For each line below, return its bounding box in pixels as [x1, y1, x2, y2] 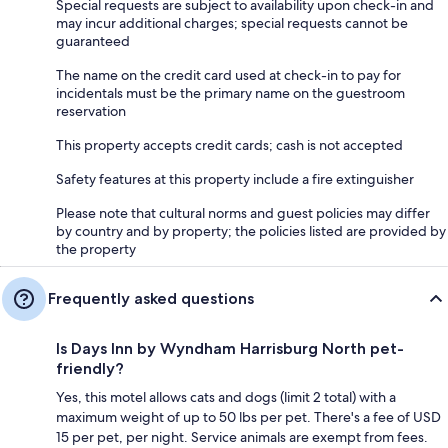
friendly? [56, 358, 124, 378]
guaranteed [56, 31, 130, 50]
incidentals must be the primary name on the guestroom [56, 83, 405, 102]
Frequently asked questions [48, 288, 254, 308]
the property [56, 239, 136, 258]
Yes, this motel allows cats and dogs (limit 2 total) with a [56, 387, 396, 406]
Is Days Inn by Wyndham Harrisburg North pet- [56, 338, 404, 358]
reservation [56, 101, 126, 120]
